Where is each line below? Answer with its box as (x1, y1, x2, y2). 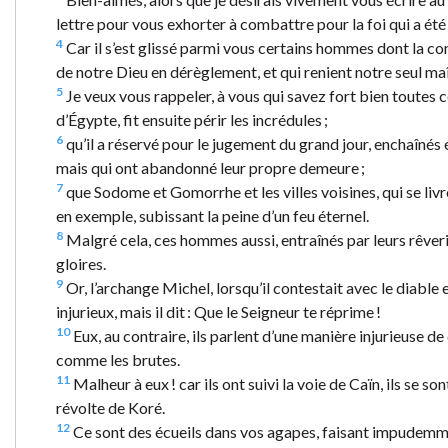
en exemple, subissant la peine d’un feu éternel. (56, 205, 369, 225)
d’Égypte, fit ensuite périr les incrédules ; (56, 109, 328, 129)
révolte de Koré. (56, 397, 165, 417)
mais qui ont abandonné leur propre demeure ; (56, 157, 365, 177)
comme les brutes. (56, 349, 180, 369)
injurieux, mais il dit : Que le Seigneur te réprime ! (56, 301, 381, 321)
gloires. (56, 253, 106, 273)
